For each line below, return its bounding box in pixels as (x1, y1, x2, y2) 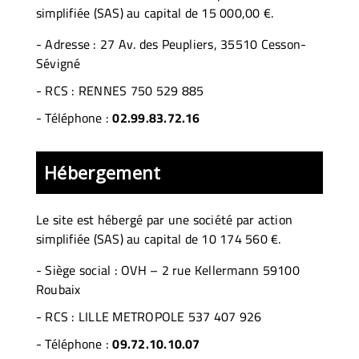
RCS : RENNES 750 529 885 (45, 78, 204, 103)
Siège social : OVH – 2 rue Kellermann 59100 (45, 257, 300, 282)
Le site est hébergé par (36, 207, 168, 232)
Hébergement (44, 159, 161, 184)
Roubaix (36, 276, 81, 301)
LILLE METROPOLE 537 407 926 (78, 304, 262, 329)
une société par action (167, 207, 293, 232)
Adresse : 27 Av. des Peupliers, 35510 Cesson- (45, 31, 307, 56)
